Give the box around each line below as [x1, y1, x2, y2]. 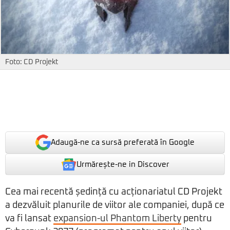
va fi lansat [5, 214, 53, 224]
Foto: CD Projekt [5, 59, 58, 66]
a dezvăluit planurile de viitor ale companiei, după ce [5, 201, 224, 210]
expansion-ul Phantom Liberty [53, 214, 181, 224]
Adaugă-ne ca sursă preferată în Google [51, 139, 195, 147]
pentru [181, 214, 212, 224]
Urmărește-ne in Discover [76, 160, 169, 168]
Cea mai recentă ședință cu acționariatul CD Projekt [5, 187, 222, 197]
